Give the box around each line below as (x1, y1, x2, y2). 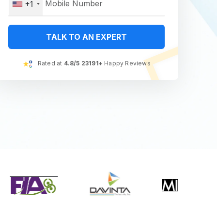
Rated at (36, 60, 64, 67)
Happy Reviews (102, 60, 151, 67)
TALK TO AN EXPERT (46, 32, 127, 42)
